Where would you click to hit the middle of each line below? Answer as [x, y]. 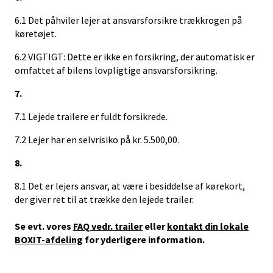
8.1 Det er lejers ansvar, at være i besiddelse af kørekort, [130, 186]
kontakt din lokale [208, 226]
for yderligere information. [144, 239]
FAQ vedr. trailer [108, 226]
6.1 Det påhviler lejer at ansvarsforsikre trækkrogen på [128, 20]
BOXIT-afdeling [49, 239]
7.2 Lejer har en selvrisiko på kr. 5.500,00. [97, 140]
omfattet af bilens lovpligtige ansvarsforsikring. [116, 70]
